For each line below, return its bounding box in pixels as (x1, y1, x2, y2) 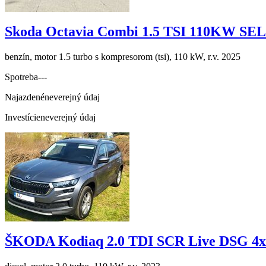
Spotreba (5, 72, 38, 83)
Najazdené (5, 92, 45, 103)
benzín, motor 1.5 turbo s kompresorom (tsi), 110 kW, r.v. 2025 (5, 52, 240, 62)
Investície (5, 112, 40, 123)
